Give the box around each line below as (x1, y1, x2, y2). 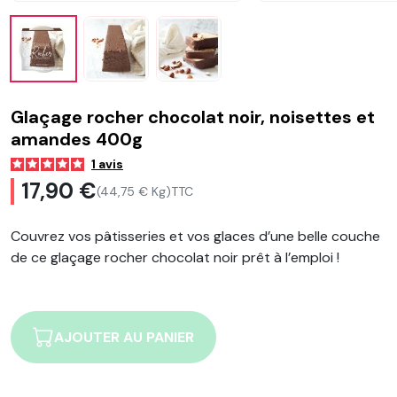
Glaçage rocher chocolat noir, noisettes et (11, 105, 375, 128)
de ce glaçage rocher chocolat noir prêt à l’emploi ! (11, 248, 339, 267)
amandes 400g (11, 128, 143, 151)
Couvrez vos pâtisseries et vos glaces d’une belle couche (11, 227, 380, 245)
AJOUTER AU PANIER (54, 327, 194, 346)
